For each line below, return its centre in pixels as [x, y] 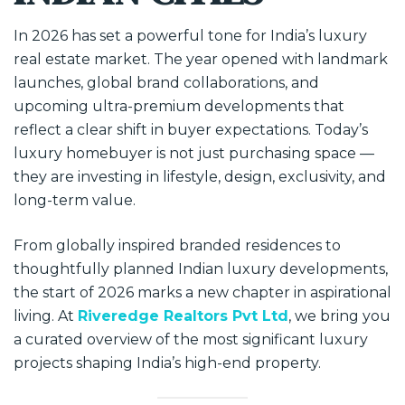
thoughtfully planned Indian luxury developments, [201, 269]
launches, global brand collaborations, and [166, 83]
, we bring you [339, 316]
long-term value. [75, 200]
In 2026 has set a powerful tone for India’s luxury [190, 36]
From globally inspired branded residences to [177, 245]
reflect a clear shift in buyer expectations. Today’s [191, 130]
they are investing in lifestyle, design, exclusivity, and [200, 177]
